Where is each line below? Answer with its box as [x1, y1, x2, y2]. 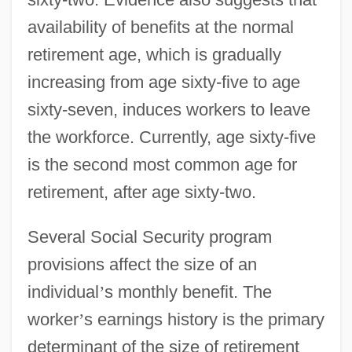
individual [27, 281, 99, 302]
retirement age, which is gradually [27, 44, 281, 64]
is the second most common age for [27, 154, 297, 174]
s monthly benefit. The [104, 281, 272, 302]
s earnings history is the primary [83, 309, 324, 329]
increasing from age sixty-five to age [27, 71, 300, 92]
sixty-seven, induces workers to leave [27, 99, 310, 119]
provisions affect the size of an [27, 254, 257, 274]
